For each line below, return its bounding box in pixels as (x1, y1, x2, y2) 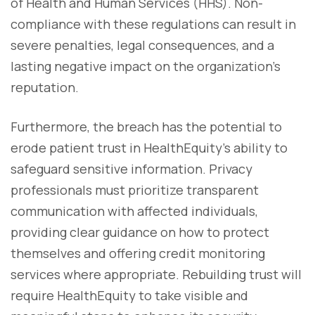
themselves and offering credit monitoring (11, 244, 265, 262)
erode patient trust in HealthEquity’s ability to (11, 139, 288, 156)
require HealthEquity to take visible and (11, 286, 248, 304)
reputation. (11, 78, 79, 96)
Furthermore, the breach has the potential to (11, 117, 282, 135)
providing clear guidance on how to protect (11, 223, 269, 240)
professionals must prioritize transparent (11, 181, 259, 198)
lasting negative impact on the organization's (11, 57, 281, 75)
